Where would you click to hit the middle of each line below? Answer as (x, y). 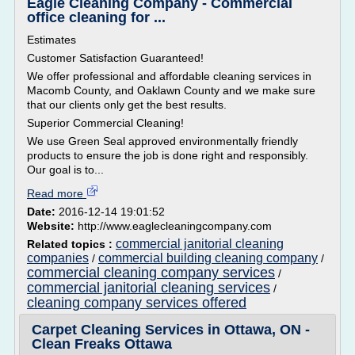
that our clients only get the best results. (127, 105)
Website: (52, 226)
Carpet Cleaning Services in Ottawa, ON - (171, 330)
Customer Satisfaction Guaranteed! (115, 58)
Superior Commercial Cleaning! (105, 123)
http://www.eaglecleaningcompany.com (175, 226)
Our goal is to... (65, 170)
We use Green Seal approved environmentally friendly (162, 141)
